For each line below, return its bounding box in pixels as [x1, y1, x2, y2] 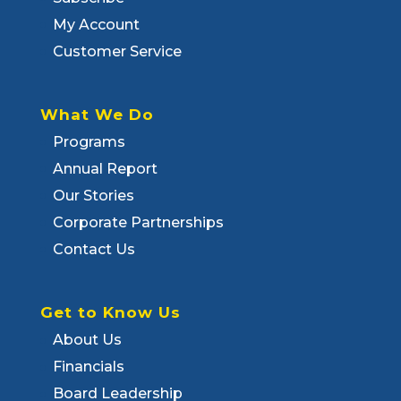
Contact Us [52, 241, 135, 259]
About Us [52, 331, 122, 349]
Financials [52, 358, 124, 376]
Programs [52, 133, 125, 151]
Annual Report [52, 160, 158, 178]
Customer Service [52, 42, 182, 60]
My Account [52, 15, 140, 33]
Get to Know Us [39, 303, 181, 322]
